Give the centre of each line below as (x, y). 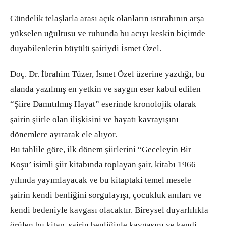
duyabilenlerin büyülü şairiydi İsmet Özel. (86, 49)
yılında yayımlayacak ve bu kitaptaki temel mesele (101, 180)
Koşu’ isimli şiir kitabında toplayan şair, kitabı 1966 (103, 165)
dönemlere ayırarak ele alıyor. (64, 135)
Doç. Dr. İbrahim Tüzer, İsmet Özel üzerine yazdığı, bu (107, 74)
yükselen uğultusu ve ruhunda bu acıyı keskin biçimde (108, 34)
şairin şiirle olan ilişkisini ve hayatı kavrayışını (94, 120)
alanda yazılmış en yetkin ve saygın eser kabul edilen (105, 89)
